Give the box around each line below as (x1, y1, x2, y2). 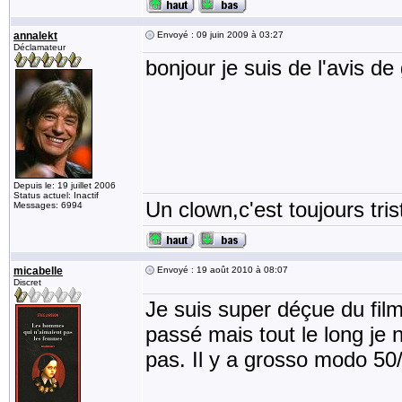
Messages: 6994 (13, 200, 83, 210)
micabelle (13, 265, 63, 277)
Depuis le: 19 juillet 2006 (13, 180, 116, 190)
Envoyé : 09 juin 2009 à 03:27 (154, 30, 284, 39)
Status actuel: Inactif (13, 190, 99, 200)
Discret (13, 277, 41, 287)
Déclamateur (13, 42, 66, 52)
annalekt (13, 30, 57, 42)
